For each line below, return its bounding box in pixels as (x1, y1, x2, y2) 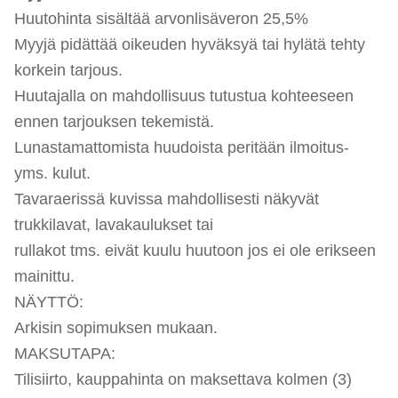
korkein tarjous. (14, 60, 123, 79)
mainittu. (14, 267, 75, 285)
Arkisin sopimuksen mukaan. (14, 318, 218, 337)
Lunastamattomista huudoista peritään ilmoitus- (14, 138, 349, 156)
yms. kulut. (14, 163, 91, 182)
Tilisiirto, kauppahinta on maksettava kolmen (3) (14, 370, 352, 388)
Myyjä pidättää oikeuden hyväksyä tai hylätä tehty (14, 35, 365, 53)
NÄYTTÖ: (14, 292, 84, 311)
